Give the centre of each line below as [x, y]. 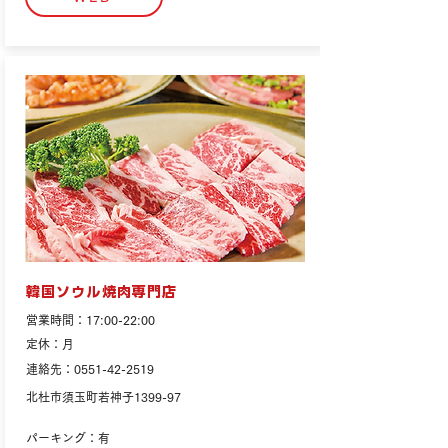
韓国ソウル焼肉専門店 [102, 292]
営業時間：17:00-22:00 [90, 320]
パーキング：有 [68, 438]
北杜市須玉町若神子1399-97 [103, 397]
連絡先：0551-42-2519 [90, 369]
